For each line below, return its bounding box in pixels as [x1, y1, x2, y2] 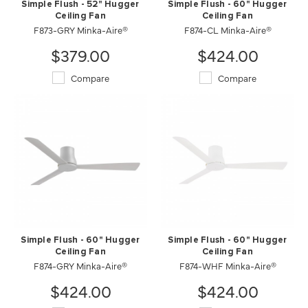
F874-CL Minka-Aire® [184, 23, 272, 36]
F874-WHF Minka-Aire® [179, 259, 276, 272]
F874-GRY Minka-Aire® [34, 259, 127, 272]
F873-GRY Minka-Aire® [33, 23, 128, 36]
